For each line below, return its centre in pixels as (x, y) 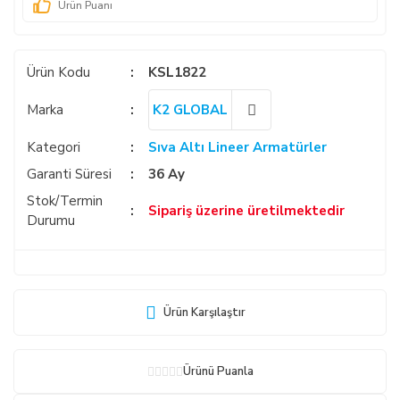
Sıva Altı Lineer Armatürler (238, 147)
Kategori (54, 147)
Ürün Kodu (58, 72)
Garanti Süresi (69, 174)
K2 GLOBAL (191, 110)
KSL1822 (178, 72)
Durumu (51, 221)
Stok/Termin (65, 201)
